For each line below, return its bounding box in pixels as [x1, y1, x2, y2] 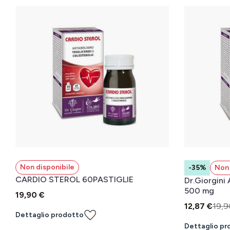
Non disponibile [20, 163, 74, 171]
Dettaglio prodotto [15, 210, 84, 219]
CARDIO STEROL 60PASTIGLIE [15, 175, 133, 184]
